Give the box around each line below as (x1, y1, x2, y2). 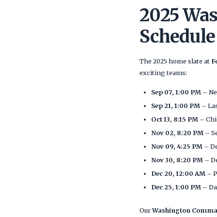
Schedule (139, 26, 216, 47)
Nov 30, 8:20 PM (151, 156, 203, 164)
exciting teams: (139, 69, 187, 77)
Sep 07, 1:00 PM (151, 88, 201, 96)
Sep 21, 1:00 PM (151, 102, 200, 109)
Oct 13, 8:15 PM (151, 115, 198, 123)
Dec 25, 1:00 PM (151, 183, 201, 191)
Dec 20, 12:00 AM (151, 170, 205, 177)
